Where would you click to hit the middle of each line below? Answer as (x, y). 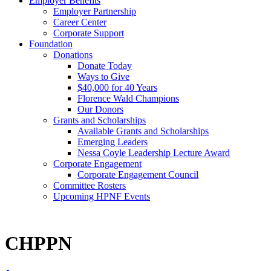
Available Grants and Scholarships (143, 131)
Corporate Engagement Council (138, 175)
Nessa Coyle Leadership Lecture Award (154, 153)
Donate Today (105, 66)
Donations (73, 55)
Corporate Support (89, 33)
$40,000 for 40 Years (117, 87)
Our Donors (100, 109)
